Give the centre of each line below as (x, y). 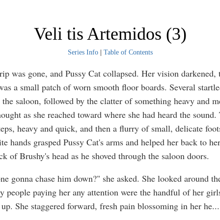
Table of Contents (128, 52)
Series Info (83, 52)
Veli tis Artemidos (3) (110, 34)
